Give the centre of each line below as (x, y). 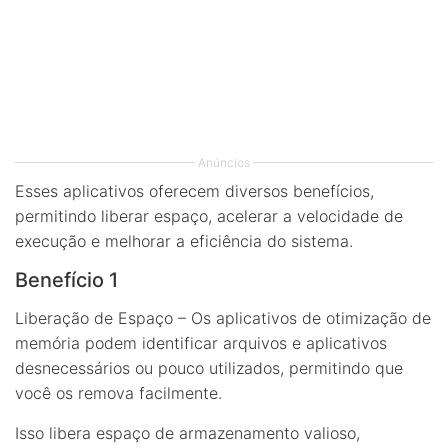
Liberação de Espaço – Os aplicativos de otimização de (223, 317)
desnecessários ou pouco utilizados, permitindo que (209, 367)
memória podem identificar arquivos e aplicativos (201, 342)
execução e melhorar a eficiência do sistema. (184, 240)
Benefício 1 (66, 279)
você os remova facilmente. (118, 392)
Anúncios (224, 162)
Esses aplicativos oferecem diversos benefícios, (194, 190)
